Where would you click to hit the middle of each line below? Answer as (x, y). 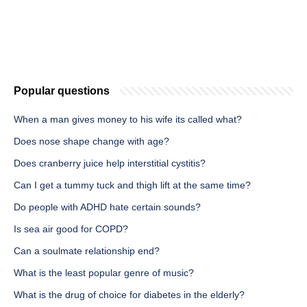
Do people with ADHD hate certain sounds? (107, 207)
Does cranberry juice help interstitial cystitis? (110, 163)
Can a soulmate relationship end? (87, 251)
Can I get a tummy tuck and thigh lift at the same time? (132, 185)
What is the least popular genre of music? (104, 273)
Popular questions (62, 91)
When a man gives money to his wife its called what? (128, 120)
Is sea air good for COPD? (71, 229)
